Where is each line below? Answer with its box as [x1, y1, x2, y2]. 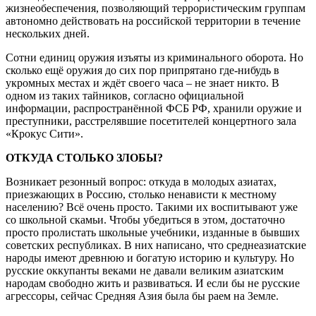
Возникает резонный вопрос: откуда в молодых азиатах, [6, 175, 276, 188]
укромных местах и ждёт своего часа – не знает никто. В [6, 76, 279, 89]
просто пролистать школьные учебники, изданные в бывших [6, 226, 300, 238]
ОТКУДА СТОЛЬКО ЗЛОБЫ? [6, 151, 163, 164]
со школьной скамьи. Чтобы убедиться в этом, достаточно [6, 213, 285, 226]
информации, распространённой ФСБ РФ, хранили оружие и [6, 102, 302, 114]
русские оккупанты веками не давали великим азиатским [6, 264, 284, 276]
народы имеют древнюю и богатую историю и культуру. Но [6, 251, 294, 264]
